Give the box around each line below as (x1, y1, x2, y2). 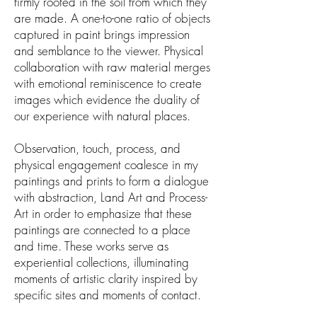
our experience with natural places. (14, 108, 190, 124)
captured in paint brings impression (14, 26, 190, 42)
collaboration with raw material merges (14, 59, 210, 75)
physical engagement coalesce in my (14, 156, 198, 173)
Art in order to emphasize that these (14, 205, 192, 221)
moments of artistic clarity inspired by (14, 270, 197, 287)
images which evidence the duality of (14, 91, 200, 108)
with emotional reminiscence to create (14, 75, 202, 91)
